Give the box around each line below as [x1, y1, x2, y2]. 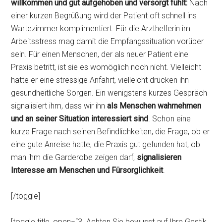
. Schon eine [148, 114, 191, 123]
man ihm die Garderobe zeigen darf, [11, 153, 137, 162]
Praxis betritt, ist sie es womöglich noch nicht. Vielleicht [11, 62, 202, 72]
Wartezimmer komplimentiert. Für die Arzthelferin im [11, 24, 191, 33]
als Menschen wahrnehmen [107, 101, 202, 111]
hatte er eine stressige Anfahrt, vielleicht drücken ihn [11, 75, 189, 85]
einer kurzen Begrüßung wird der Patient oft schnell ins [11, 11, 197, 20]
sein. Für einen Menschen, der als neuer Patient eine [11, 50, 189, 59]
